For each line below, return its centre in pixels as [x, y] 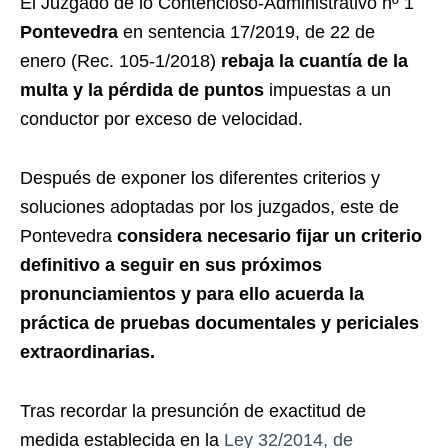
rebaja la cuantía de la [314, 61]
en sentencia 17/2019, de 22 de [246, 32]
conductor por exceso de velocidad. [161, 119]
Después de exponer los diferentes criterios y [200, 178]
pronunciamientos [100, 294]
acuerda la [317, 294]
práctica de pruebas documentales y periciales [219, 323]
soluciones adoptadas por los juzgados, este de [209, 207]
